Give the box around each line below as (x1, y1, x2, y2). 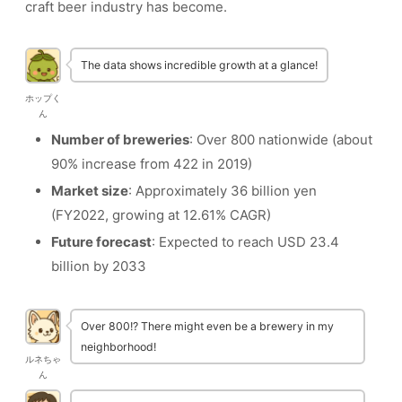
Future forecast (51, 233, 152, 251)
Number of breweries (51, 131, 189, 149)
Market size (51, 182, 128, 200)
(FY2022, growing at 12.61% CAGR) (51, 206, 271, 224)
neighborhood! (81, 340, 156, 354)
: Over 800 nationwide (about (189, 131, 372, 149)
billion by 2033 (51, 258, 146, 275)
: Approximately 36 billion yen (128, 182, 317, 200)
